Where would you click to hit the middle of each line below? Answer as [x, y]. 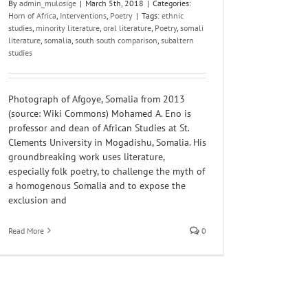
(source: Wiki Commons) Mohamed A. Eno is [100, 113]
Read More [26, 230]
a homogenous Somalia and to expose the [97, 185]
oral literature [127, 27]
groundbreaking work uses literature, [86, 156]
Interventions [83, 15]
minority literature [68, 27]
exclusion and [37, 200]
